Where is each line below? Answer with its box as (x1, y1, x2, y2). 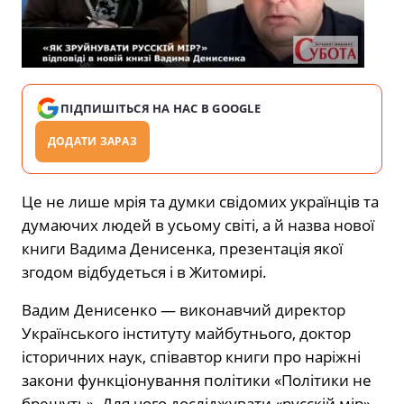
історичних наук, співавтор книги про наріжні (22, 345, 361, 367)
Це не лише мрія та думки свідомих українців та (22, 190, 379, 212)
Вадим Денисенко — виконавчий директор (22, 298, 345, 320)
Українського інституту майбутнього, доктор (22, 322, 351, 344)
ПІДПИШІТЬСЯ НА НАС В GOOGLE (60, 99, 262, 116)
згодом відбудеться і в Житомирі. (22, 261, 267, 282)
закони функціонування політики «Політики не (22, 369, 372, 390)
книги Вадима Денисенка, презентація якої (22, 237, 343, 259)
